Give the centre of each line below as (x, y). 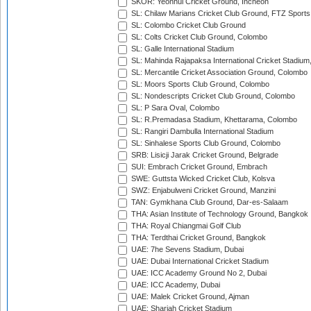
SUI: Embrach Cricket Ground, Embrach (198, 167)
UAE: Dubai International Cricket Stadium (199, 261)
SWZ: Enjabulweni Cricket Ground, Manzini (202, 191)
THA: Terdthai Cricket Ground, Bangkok (197, 238)
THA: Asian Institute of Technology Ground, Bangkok (219, 214)
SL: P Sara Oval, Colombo (174, 108)
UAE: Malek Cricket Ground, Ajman (189, 297)
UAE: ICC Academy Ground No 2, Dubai (198, 273)
